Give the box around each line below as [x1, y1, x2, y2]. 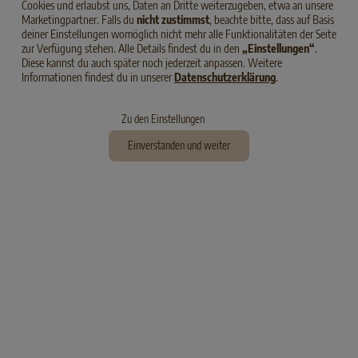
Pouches [244, 265, 282, 280]
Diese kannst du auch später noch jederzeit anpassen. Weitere [22, 56, 282, 70]
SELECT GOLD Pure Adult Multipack [189, 245, 340, 260]
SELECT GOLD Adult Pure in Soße [26, 241, 168, 256]
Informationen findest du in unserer [22, 70, 174, 84]
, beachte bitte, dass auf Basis [209, 13, 334, 26]
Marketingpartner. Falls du [22, 13, 137, 26]
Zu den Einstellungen [121, 113, 205, 125]
